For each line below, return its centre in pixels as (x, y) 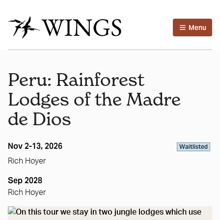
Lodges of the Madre (94, 99)
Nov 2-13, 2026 (35, 146)
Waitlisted (193, 147)
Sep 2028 (25, 180)
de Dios (40, 119)
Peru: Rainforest (76, 80)
